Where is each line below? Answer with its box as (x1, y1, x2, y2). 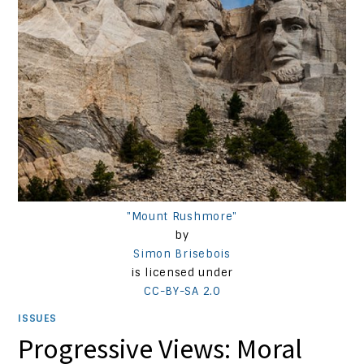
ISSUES (18, 311, 58, 325)
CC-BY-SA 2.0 (144, 284, 220, 298)
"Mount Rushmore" (126, 209, 238, 223)
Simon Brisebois (133, 246, 231, 261)
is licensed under (131, 265, 233, 279)
